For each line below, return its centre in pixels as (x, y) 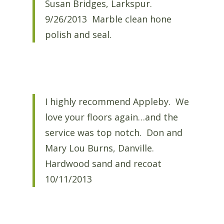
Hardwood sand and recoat (104, 164)
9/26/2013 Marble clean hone (108, 19)
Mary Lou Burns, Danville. (100, 148)
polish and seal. (78, 34)
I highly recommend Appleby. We (117, 102)
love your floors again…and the (111, 117)
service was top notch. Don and (113, 133)
